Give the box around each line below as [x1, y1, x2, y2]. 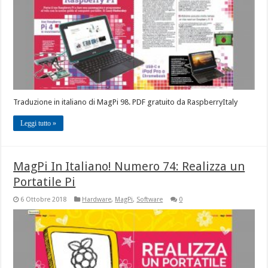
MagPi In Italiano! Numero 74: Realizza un [13, 159, 245, 174]
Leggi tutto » [20, 119, 57, 128]
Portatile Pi [13, 175, 76, 190]
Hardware [82, 196, 112, 204]
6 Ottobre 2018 [20, 196, 67, 204]
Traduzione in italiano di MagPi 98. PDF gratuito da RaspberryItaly [13, 98, 238, 107]
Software [136, 196, 163, 204]
